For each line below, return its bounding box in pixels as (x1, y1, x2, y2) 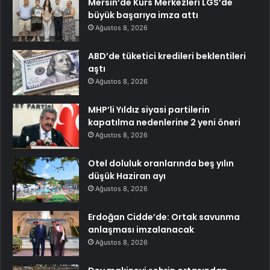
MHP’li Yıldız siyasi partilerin (88, 104, 210, 116)
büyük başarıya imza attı (88, 9, 198, 22)
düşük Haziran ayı (88, 170, 166, 183)
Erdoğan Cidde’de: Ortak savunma (88, 211, 240, 224)
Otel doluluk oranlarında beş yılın (88, 157, 234, 170)
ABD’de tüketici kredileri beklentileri (88, 50, 246, 63)
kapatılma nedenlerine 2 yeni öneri (88, 116, 240, 129)
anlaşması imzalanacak (88, 224, 194, 236)
